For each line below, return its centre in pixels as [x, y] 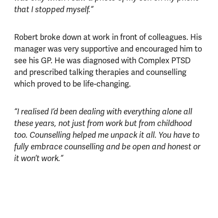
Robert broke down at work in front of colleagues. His [108, 37]
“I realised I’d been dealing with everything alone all [103, 112]
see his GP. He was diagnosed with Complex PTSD [102, 61]
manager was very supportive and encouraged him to [108, 49]
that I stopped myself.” [54, 10]
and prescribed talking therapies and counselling [100, 73]
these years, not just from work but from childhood [103, 124]
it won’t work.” [39, 159]
